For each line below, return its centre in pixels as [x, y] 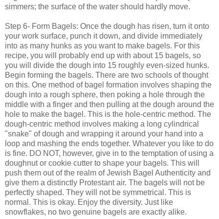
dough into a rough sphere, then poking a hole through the [105, 94]
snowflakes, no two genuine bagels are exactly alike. [96, 212]
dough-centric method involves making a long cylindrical [102, 124]
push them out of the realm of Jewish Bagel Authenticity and [108, 173]
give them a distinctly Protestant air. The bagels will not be [105, 182]
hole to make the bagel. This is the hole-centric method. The [108, 114]
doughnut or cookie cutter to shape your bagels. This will [102, 163]
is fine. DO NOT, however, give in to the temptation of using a [109, 153]
